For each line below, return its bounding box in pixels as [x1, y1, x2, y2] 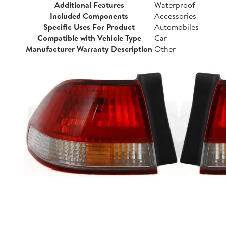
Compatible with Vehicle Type [37, 32, 141, 43]
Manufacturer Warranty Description [26, 43, 152, 54]
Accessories [154, 10, 196, 21]
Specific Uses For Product [43, 21, 135, 32]
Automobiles [154, 21, 199, 32]
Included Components [50, 10, 128, 21]
